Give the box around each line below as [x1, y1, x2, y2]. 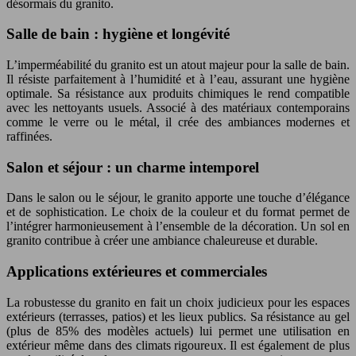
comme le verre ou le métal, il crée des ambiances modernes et [6, 114, 350, 129]
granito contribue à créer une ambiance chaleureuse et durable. [6, 234, 318, 248]
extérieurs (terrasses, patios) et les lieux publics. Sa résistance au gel [6, 309, 350, 323]
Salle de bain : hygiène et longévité [6, 25, 230, 43]
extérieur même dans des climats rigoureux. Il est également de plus [6, 338, 350, 352]
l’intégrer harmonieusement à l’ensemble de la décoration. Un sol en [6, 219, 350, 234]
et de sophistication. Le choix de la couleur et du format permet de [6, 205, 350, 219]
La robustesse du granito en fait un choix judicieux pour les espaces [6, 295, 350, 309]
